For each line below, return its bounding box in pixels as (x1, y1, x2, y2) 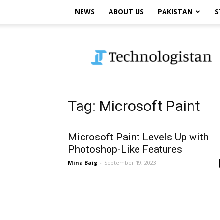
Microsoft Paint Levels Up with (68, 131, 209, 143)
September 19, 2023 (104, 159, 156, 166)
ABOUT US (109, 7, 144, 16)
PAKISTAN (158, 7, 192, 16)
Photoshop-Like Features (68, 143, 182, 155)
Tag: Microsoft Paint (68, 97, 200, 114)
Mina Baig (68, 159, 97, 166)
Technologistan (93, 35, 142, 45)
